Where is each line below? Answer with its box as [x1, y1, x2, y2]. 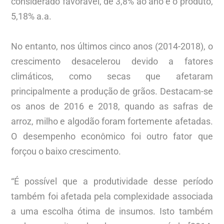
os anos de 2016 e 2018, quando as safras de [11, 100, 213, 111]
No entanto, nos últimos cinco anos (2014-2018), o [11, 40, 213, 51]
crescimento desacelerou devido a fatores [11, 55, 213, 66]
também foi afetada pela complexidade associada [11, 190, 213, 201]
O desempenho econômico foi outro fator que [11, 130, 213, 141]
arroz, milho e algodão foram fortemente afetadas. [11, 115, 213, 126]
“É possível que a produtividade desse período [11, 175, 213, 186]
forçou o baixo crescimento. [11, 145, 121, 156]
